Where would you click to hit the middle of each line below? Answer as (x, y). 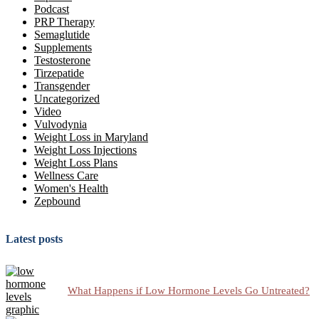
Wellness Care (66, 176)
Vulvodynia (61, 125)
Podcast (52, 9)
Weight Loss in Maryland (91, 137)
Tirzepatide (59, 73)
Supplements (63, 48)
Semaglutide (62, 35)
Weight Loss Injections (85, 150)
